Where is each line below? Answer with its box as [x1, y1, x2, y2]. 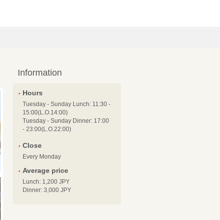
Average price [23, 166, 68, 174]
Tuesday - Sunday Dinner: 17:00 [23, 117, 109, 124]
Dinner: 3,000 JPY [23, 187, 71, 193]
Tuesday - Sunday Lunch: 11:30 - [23, 101, 110, 108]
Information [18, 68, 62, 78]
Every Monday [23, 153, 61, 160]
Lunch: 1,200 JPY [23, 178, 70, 185]
